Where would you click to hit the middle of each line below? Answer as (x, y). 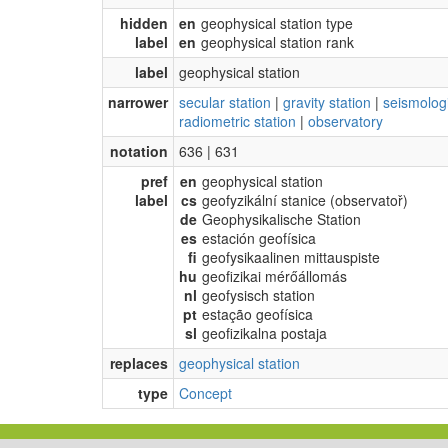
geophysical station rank (277, 41)
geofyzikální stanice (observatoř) (305, 199)
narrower (138, 101)
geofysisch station (258, 294)
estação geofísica (257, 313)
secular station (225, 101)
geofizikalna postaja (264, 332)
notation (139, 150)
